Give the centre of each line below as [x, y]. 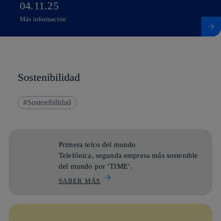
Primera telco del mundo [97, 144]
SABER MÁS [80, 181]
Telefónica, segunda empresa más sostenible [129, 155]
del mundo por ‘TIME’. [96, 166]
